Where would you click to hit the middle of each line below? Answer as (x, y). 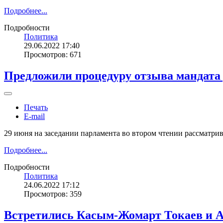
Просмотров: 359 (53, 194)
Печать (36, 108)
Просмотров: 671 (53, 54)
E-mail (34, 116)
